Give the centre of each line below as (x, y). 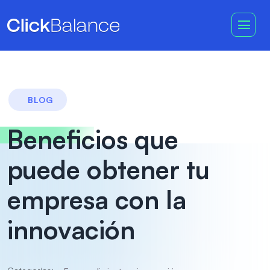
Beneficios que (93, 139)
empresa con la (97, 199)
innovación (71, 230)
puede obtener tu (108, 169)
